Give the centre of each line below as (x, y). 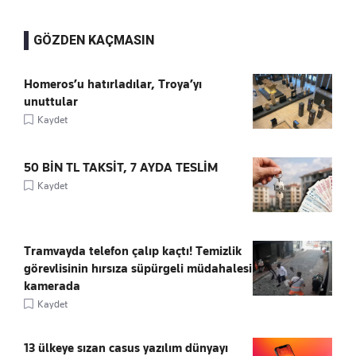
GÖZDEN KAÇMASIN (94, 40)
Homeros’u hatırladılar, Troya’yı (113, 84)
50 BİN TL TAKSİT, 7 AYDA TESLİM (121, 167)
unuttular (51, 101)
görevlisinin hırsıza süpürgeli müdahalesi (138, 268)
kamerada (52, 286)
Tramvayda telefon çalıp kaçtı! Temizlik (133, 251)
